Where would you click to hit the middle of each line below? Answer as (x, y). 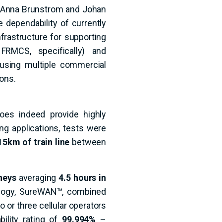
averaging (37, 178)
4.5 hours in (82, 178)
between (88, 142)
